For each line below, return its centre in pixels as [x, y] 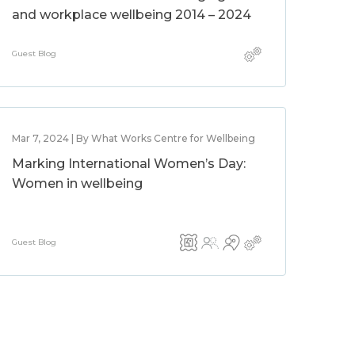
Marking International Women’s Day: [129, 164]
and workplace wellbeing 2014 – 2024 [132, 15]
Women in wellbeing [78, 183]
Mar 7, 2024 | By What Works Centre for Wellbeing [134, 138]
